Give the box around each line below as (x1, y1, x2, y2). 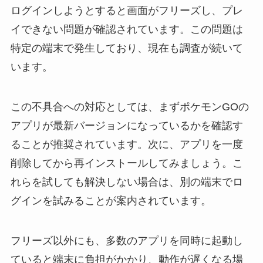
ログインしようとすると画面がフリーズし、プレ (10, 5, 243, 17)
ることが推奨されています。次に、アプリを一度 (10, 138, 243, 150)
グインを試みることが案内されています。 (10, 194, 211, 207)
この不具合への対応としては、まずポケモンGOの (10, 100, 249, 113)
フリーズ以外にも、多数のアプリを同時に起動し (10, 234, 243, 247)
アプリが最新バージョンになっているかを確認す (10, 119, 243, 131)
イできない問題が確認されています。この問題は (10, 23, 243, 36)
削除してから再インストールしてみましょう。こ (10, 157, 243, 169)
